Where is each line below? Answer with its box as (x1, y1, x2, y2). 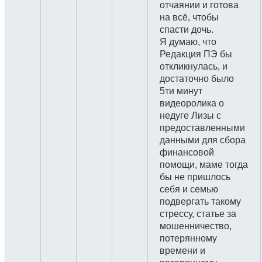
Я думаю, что (160, 37, 216, 47)
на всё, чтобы (160, 12, 219, 22)
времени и (160, 246, 205, 256)
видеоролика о (160, 98, 224, 108)
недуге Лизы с (160, 111, 221, 120)
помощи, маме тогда (160, 160, 248, 170)
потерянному (160, 233, 217, 243)
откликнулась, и (160, 61, 227, 71)
